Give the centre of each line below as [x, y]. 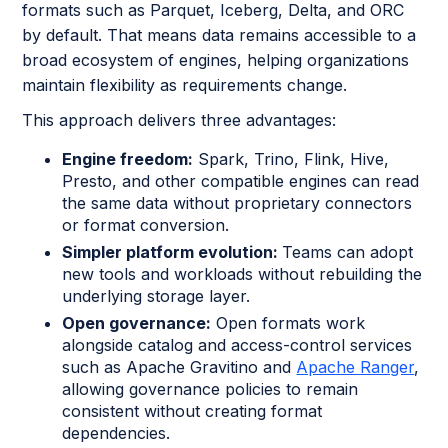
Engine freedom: [128, 158]
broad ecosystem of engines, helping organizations [216, 59]
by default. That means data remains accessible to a [219, 34]
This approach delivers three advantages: [179, 119]
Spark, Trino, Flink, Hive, [291, 158]
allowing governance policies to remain [210, 388]
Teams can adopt [348, 251]
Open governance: [137, 322]
